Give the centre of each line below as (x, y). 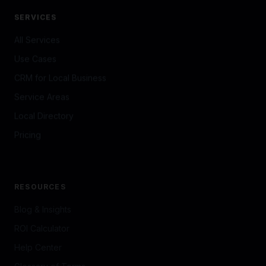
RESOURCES (40, 167)
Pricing (28, 118)
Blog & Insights (43, 190)
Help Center (38, 228)
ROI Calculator (42, 209)
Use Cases (35, 42)
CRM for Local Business (60, 61)
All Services (37, 23)
